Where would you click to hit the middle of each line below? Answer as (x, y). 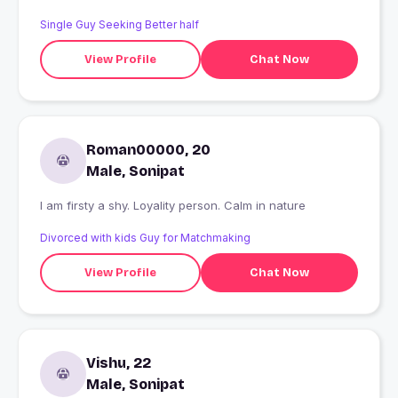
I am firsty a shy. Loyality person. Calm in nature (173, 206)
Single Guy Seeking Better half (119, 25)
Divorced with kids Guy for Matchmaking (145, 238)
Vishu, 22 (119, 363)
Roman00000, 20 (148, 150)
